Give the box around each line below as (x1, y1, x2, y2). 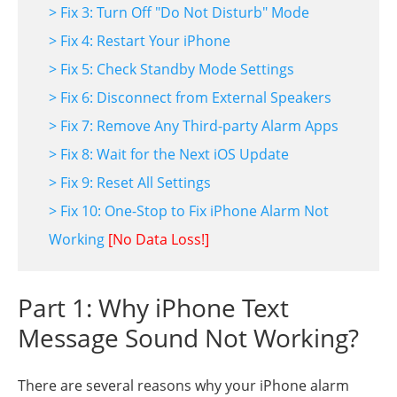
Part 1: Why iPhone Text (18, 291, 289, 325)
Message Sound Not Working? (18, 321, 359, 355)
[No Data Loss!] (108, 230, 209, 250)
